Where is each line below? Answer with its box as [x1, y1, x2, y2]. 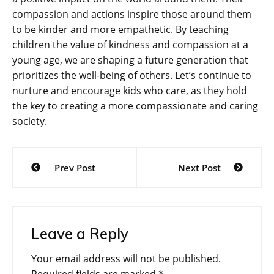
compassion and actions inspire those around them [12, 7, 251, 21]
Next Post [177, 161, 221, 174]
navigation [12, 166, 99, 189]
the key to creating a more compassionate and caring [12, 98, 258, 113]
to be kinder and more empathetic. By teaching [12, 22, 229, 36]
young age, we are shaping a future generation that [12, 53, 248, 67]
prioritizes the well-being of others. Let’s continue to [12, 68, 251, 82]
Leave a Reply [31, 224, 128, 243]
